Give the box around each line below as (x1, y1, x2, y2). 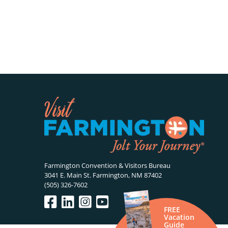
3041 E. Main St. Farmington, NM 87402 (44, 170, 162, 180)
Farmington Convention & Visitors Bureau (44, 161, 170, 170)
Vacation (164, 212, 194, 222)
